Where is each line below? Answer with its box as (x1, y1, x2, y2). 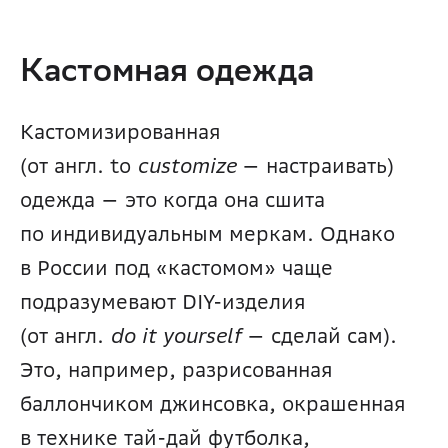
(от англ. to (20, 153, 137, 179)
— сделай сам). (241, 323, 397, 349)
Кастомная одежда (20, 57, 314, 93)
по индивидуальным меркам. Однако (20, 221, 395, 247)
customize (137, 153, 236, 179)
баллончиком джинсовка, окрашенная (20, 391, 406, 417)
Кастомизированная (20, 119, 221, 145)
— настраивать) (236, 153, 394, 179)
